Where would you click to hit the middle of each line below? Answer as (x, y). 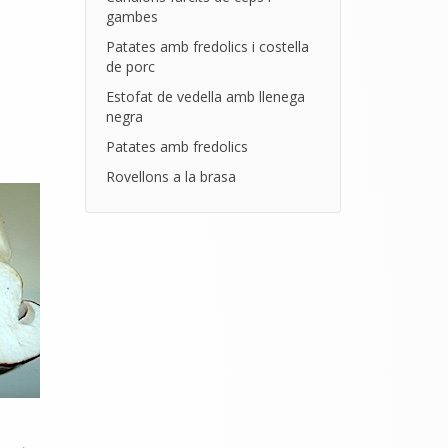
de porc (130, 66)
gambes (131, 16)
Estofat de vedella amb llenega (205, 96)
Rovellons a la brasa (170, 176)
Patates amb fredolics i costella (207, 46)
